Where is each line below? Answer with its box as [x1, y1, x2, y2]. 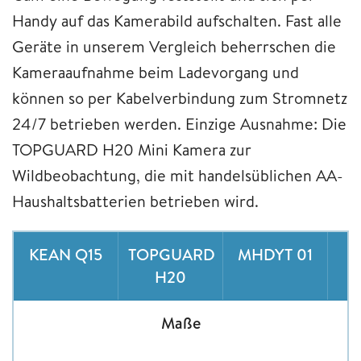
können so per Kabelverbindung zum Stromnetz [12, 86, 347, 109]
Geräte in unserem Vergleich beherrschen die [12, 35, 336, 57]
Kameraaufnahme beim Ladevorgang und [12, 60, 299, 83]
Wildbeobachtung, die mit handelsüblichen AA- [12, 164, 343, 186]
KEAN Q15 [29, 243, 102, 265]
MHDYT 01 [238, 243, 313, 265]
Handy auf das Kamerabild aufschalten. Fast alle [12, 9, 342, 31]
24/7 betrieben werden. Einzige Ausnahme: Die [12, 112, 346, 135]
